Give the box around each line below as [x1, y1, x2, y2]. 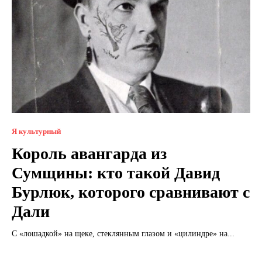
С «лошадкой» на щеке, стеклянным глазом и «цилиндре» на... [12, 229, 235, 238]
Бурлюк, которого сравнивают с [12, 182, 250, 201]
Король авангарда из [12, 144, 167, 163]
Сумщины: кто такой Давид [12, 163, 220, 182]
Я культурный [12, 126, 61, 136]
